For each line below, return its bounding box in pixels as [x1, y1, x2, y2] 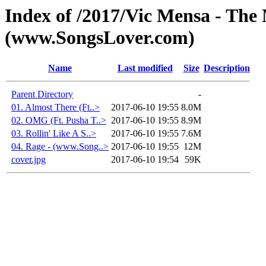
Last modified [117, 63, 173, 74]
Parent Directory [11, 89, 73, 100]
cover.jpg [11, 154, 46, 165]
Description [204, 63, 250, 74]
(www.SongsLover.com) [5, 27, 195, 48]
